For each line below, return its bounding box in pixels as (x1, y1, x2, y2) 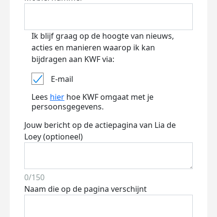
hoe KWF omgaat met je (64, 92, 154, 102)
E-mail (51, 73, 73, 84)
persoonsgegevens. (31, 101, 104, 112)
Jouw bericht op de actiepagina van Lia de (24, 120, 176, 130)
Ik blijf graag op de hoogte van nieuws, (31, 31, 174, 41)
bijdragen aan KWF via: (31, 54, 114, 64)
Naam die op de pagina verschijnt (24, 184, 147, 194)
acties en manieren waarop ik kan (31, 42, 155, 53)
